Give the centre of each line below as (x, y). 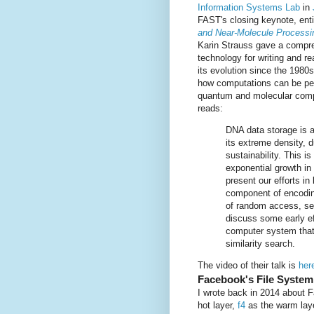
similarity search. (260, 244)
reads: (210, 109)
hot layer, (218, 306)
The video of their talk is (248, 266)
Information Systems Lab (249, 8)
